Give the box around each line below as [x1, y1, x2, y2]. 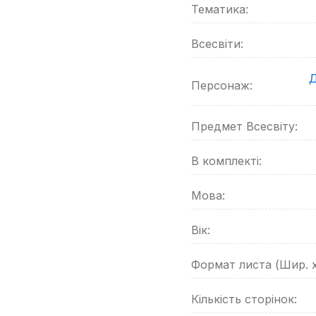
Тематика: [191, 2, 248, 16]
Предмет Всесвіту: [191, 119, 298, 133]
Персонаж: [191, 78, 253, 92]
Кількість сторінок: [191, 292, 297, 306]
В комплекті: [191, 154, 262, 168]
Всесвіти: [191, 37, 243, 51]
